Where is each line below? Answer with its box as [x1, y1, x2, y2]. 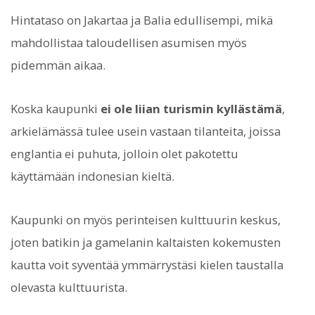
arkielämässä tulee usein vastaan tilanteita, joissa [11, 122, 281, 139]
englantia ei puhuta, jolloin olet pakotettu [11, 145, 238, 162]
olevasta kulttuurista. [11, 279, 127, 296]
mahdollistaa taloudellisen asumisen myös [11, 34, 247, 51]
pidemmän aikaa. [11, 56, 105, 73]
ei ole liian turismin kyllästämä [101, 100, 282, 117]
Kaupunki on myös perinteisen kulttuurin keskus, [11, 212, 281, 229]
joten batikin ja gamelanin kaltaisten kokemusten [11, 234, 281, 251]
